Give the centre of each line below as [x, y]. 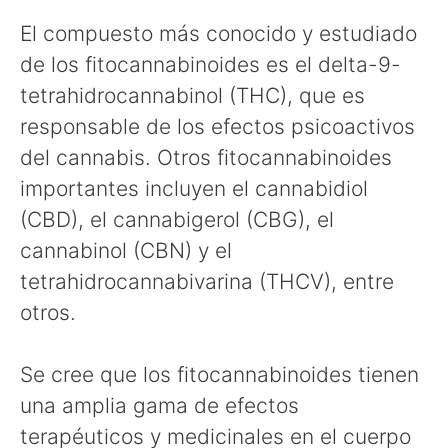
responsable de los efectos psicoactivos [217, 126]
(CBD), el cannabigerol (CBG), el [177, 219]
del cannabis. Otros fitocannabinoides [206, 157]
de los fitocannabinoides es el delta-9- [210, 64]
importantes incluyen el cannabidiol [194, 188]
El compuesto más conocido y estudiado [218, 33]
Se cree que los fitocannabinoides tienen [219, 374]
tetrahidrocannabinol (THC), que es [192, 95]
